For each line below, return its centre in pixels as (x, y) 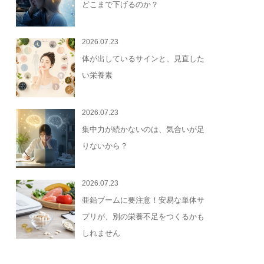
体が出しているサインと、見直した (143, 59)
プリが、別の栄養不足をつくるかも (143, 217)
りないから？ (105, 146)
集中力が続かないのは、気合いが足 (143, 130)
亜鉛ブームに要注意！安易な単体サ (143, 200)
